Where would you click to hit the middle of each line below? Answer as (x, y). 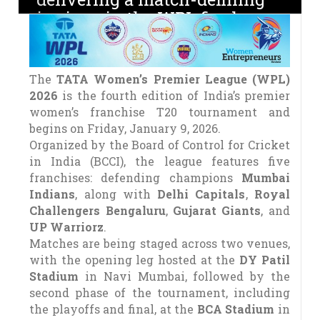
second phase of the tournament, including (160, 293)
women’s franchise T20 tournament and (160, 112)
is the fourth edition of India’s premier (176, 96)
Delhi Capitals (201, 194)
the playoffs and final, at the (113, 309)
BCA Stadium (236, 309)
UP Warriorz (67, 227)
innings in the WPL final (137, 17)
